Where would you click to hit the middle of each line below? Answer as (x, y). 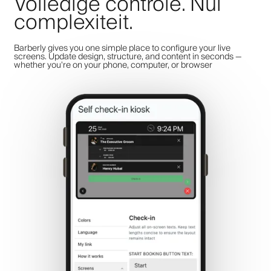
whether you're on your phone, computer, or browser (113, 65)
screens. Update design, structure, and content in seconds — (128, 57)
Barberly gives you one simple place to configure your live (122, 48)
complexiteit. (73, 23)
